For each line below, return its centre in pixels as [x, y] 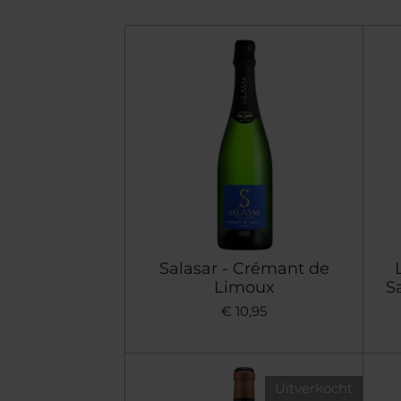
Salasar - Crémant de [244, 268]
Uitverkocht [314, 388]
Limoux [244, 287]
